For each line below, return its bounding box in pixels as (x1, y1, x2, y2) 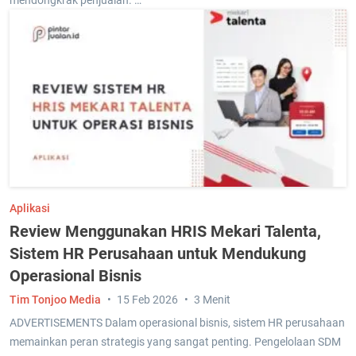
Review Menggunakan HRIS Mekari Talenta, (10, 221, 321, 241)
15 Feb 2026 (117, 292, 178, 306)
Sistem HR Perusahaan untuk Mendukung (10, 243, 306, 263)
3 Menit (194, 292, 230, 306)
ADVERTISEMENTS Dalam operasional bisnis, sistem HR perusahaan (10, 315, 345, 329)
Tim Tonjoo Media (10, 292, 101, 306)
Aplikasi (10, 201, 50, 215)
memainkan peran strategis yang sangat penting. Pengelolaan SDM (10, 335, 341, 348)
